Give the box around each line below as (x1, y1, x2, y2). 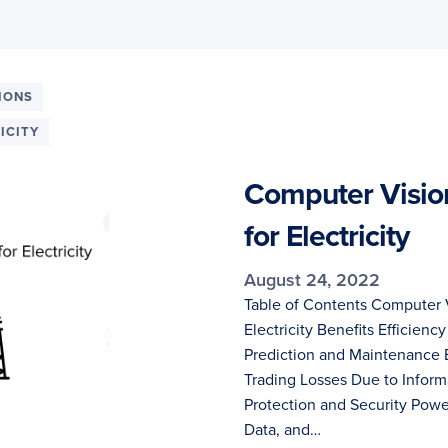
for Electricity (244, 218, 409, 255)
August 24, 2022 (244, 269, 380, 291)
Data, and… (244, 420, 321, 440)
